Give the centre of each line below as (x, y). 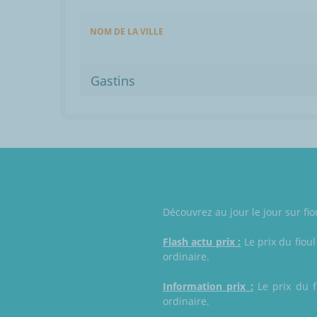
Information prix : (208, 287)
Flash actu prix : (202, 242)
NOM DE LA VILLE (127, 32)
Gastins (113, 81)
